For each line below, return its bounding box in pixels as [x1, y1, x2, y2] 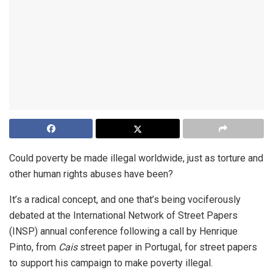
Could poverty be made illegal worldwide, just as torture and [9, 152, 263, 165]
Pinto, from [9, 241, 56, 253]
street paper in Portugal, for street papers [77, 241, 257, 253]
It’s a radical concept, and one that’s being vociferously [9, 194, 241, 206]
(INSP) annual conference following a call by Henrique [9, 225, 238, 238]
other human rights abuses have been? [9, 168, 173, 180]
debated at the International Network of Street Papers [9, 210, 238, 222]
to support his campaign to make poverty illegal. [9, 257, 213, 269]
